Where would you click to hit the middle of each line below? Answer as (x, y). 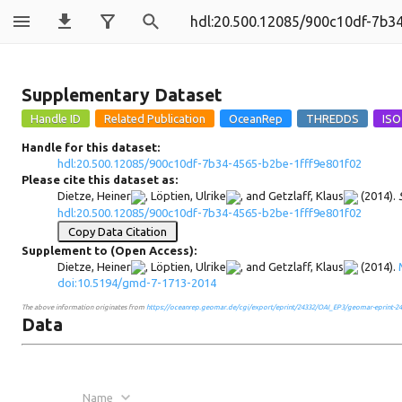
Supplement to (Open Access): (109, 250)
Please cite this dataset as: (100, 179)
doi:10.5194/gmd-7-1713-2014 (137, 283)
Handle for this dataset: (91, 147)
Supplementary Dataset (122, 95)
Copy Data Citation (118, 231)
